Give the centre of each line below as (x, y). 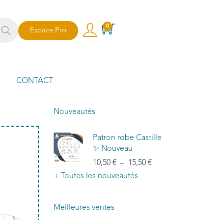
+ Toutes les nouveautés (96, 176)
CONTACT (35, 81)
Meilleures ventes (84, 207)
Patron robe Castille (127, 138)
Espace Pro (48, 30)
